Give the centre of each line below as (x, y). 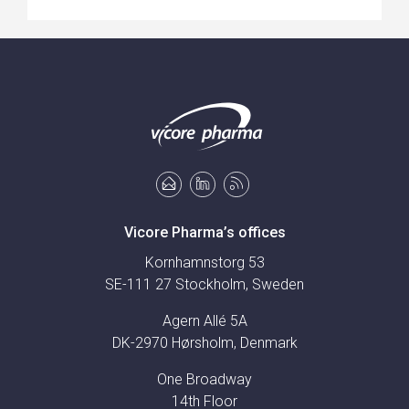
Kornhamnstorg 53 (204, 263)
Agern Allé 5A (204, 321)
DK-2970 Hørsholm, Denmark (204, 343)
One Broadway (204, 380)
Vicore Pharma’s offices (204, 233)
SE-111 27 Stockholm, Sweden (204, 285)
